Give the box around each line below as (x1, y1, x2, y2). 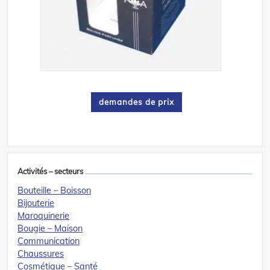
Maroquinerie (17, 210, 69, 221)
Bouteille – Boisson (17, 184, 91, 196)
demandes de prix (99, 96, 174, 107)
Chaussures (17, 248, 64, 259)
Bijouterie (17, 197, 54, 209)
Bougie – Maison (17, 222, 83, 234)
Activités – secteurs (17, 166, 83, 176)
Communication (17, 235, 80, 246)
